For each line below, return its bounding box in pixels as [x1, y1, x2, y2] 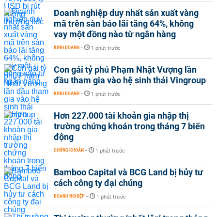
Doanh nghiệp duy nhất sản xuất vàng [54, 8, 199, 18]
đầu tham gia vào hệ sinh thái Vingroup [54, 75, 206, 86]
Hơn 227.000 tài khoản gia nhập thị [54, 110, 189, 121]
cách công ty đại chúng [54, 178, 142, 188]
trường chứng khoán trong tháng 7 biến [54, 121, 205, 132]
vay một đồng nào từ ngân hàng [54, 29, 176, 40]
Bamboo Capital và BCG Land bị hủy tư [54, 167, 203, 178]
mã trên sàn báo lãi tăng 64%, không [54, 18, 194, 29]
